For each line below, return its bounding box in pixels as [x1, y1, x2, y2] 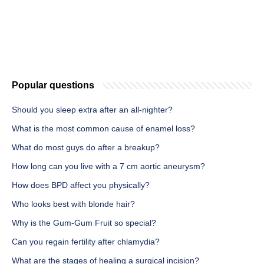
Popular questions [12, 80, 94, 91]
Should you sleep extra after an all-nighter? [12, 105, 173, 115]
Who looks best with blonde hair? [12, 199, 135, 209]
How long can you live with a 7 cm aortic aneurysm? [12, 161, 205, 171]
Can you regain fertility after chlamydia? [12, 237, 160, 247]
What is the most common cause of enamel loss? [12, 124, 195, 134]
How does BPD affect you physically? [12, 180, 150, 190]
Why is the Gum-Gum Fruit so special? [12, 218, 156, 228]
